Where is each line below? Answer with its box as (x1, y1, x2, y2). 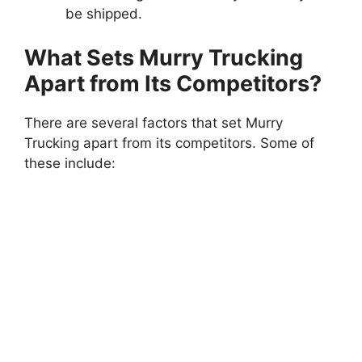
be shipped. (65, 6, 142, 22)
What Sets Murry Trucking (24, 44, 303, 71)
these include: (24, 154, 116, 171)
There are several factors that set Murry (24, 114, 283, 131)
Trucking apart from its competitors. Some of (24, 134, 314, 151)
